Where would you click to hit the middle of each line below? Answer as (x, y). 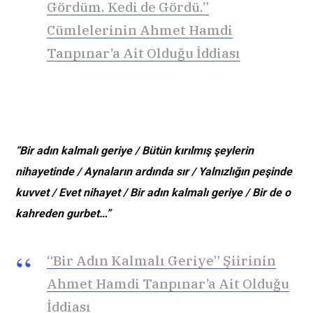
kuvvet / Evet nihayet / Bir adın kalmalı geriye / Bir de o (153, 192)
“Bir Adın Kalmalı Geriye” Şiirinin (161, 260)
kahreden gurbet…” (63, 213)
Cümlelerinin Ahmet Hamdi (140, 30)
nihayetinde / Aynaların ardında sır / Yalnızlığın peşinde (154, 171)
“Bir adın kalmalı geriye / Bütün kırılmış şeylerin (134, 150)
